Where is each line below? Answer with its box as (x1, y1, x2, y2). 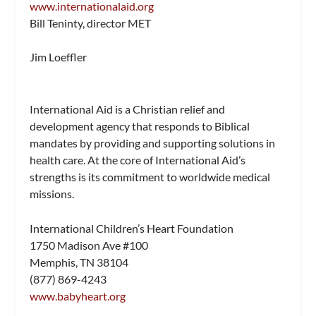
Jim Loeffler (30, 50, 87, 64)
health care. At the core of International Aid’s (30, 152, 246, 166)
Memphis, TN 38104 (30, 255, 129, 269)
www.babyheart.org (30, 289, 126, 303)
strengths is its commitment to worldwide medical (30, 169, 271, 183)
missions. (30, 186, 75, 200)
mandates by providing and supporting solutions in (30, 135, 276, 150)
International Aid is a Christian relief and (30, 102, 226, 116)
